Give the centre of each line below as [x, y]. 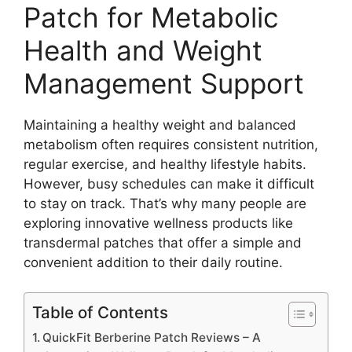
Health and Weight [143, 50]
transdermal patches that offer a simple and [163, 242]
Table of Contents [100, 312]
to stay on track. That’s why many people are [165, 203]
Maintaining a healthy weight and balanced [160, 125]
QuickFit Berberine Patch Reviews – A [152, 337]
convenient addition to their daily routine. [153, 262]
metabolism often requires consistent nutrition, [171, 144]
